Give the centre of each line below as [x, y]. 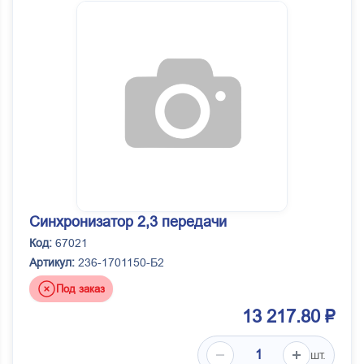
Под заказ [80, 288]
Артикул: [52, 263]
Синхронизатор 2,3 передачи [128, 222]
